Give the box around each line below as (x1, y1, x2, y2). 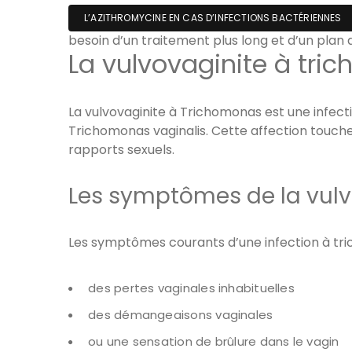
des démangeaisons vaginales (88, 306, 273, 324)
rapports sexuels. (68, 141, 174, 159)
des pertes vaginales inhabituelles (88, 280, 295, 297)
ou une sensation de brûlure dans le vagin (88, 333, 339, 350)
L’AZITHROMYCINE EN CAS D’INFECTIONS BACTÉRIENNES (84, 11, 342, 25)
